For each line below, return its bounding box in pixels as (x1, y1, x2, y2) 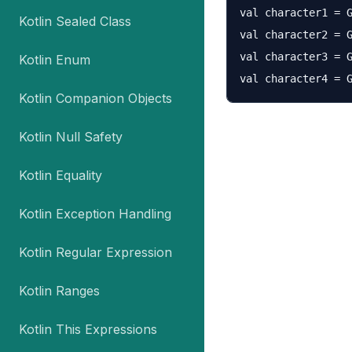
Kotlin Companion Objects (19, 90, 172, 106)
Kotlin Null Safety (19, 129, 123, 145)
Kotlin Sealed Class (19, 13, 131, 29)
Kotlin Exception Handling (19, 206, 171, 222)
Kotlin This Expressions (19, 321, 157, 337)
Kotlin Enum (19, 52, 90, 68)
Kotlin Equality (19, 167, 102, 183)
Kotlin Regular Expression (19, 244, 172, 260)
